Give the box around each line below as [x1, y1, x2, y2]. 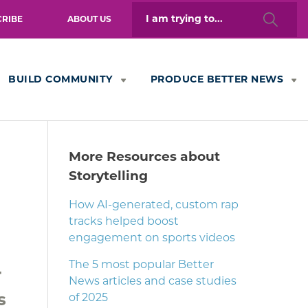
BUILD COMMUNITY [8, 74, 113, 85]
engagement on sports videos [68, 233, 235, 244]
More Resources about [68, 151, 220, 164]
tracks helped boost [68, 217, 179, 228]
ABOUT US [67, 16, 111, 24]
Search [131, 3, 170, 15]
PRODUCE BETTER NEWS [150, 74, 283, 85]
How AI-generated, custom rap [68, 200, 239, 211]
